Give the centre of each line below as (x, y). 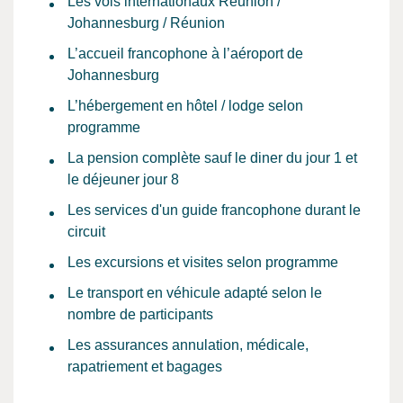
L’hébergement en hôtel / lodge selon (185, 106)
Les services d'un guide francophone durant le (214, 210)
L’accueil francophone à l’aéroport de (185, 54)
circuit (86, 232)
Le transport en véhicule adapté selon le (195, 293)
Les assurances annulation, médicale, (188, 345)
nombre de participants (140, 314)
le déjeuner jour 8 (123, 179)
